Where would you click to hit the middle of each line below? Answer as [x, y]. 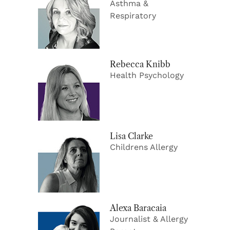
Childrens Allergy [144, 147]
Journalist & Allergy [149, 219]
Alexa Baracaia [138, 208]
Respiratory [133, 15]
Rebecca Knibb [140, 64]
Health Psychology [147, 75]
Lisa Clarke [131, 136]
